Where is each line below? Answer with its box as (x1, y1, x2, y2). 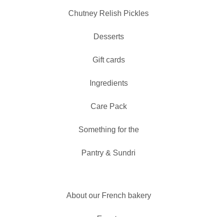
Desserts (93, 32, 124, 41)
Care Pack (90, 102, 127, 110)
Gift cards (92, 56, 125, 64)
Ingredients (89, 79, 128, 87)
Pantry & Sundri (81, 149, 136, 157)
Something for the (78, 125, 139, 134)
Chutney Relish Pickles (68, 9, 149, 17)
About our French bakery (66, 191, 151, 200)
